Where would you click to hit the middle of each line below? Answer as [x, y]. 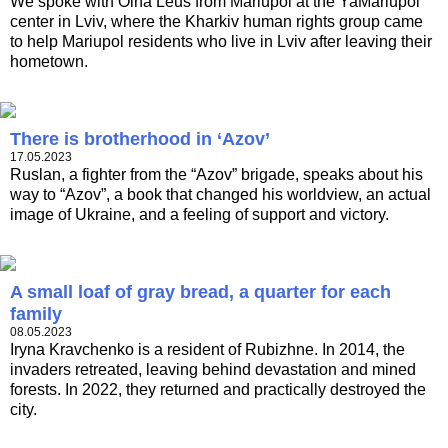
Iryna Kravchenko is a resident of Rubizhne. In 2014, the [207, 350]
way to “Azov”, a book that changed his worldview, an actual [220, 195]
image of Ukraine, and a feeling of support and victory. [199, 215]
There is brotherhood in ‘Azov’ [140, 139]
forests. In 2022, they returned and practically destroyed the [218, 390]
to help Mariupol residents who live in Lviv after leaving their [221, 42]
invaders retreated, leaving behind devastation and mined [213, 370]
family [36, 314]
